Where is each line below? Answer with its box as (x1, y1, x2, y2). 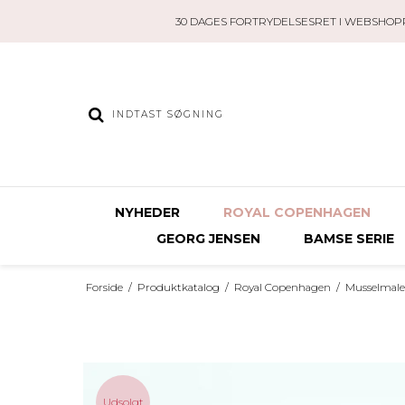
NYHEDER (115, 204, 180, 221)
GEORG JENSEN (155, 231, 260, 247)
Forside (85, 279, 123, 294)
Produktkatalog (137, 279, 220, 294)
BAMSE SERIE (303, 231, 394, 247)
